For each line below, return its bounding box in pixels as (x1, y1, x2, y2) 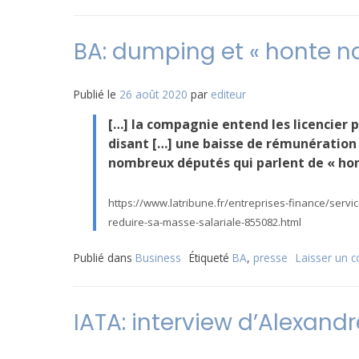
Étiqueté (189, 250, 232, 265)
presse (253, 250, 288, 265)
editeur (211, 87, 246, 102)
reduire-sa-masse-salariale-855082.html (108, 215, 301, 229)
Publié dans (74, 250, 135, 265)
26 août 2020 (119, 87, 188, 102)
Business (135, 250, 181, 265)
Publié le (74, 87, 119, 102)
